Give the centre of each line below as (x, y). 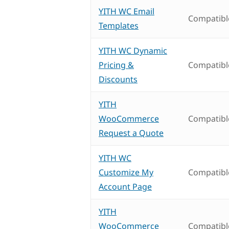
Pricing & (116, 65)
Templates (119, 26)
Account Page (125, 187)
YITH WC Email (127, 12)
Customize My (126, 173)
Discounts (118, 79)
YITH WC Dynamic (133, 51)
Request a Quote (131, 133)
